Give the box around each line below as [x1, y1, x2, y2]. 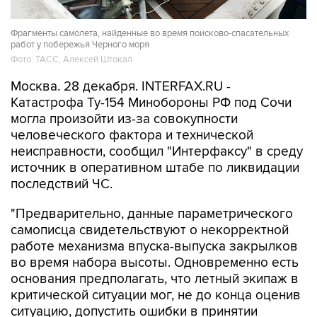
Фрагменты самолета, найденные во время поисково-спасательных [11, 27, 289, 39]
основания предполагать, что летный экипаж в [11, 271, 299, 287]
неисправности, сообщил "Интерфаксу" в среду [11, 144, 303, 160]
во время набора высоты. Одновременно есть [11, 255, 299, 271]
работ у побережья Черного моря [11, 38, 149, 50]
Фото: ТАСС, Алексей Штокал [11, 53, 132, 65]
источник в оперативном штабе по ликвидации [11, 160, 299, 176]
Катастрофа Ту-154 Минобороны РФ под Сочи [11, 95, 292, 111]
